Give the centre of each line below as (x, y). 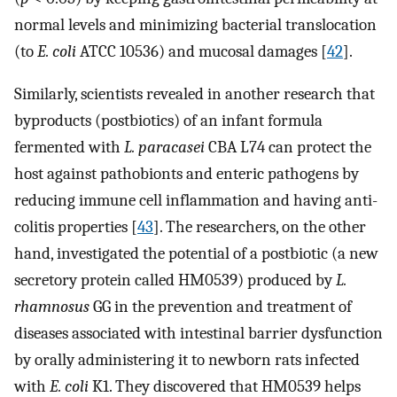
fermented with (69, 148)
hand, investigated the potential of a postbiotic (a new (196, 254)
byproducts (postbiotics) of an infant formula (168, 121)
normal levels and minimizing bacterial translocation (195, 24)
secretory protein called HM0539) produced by (175, 280)
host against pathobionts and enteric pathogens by (187, 174)
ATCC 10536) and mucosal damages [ (202, 51)
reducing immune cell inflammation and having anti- (196, 201)
